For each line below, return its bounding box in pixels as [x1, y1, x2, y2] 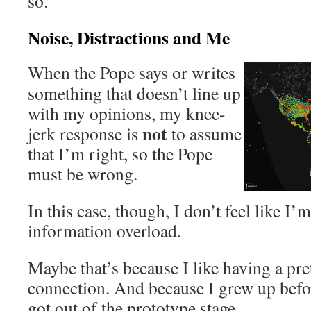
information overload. [28, 219, 181, 242]
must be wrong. [28, 162, 137, 185]
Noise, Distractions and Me [28, 24, 230, 51]
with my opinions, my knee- [28, 101, 226, 125]
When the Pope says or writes [28, 60, 235, 84]
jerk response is [28, 121, 142, 145]
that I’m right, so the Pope [28, 142, 212, 165]
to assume [167, 121, 242, 145]
